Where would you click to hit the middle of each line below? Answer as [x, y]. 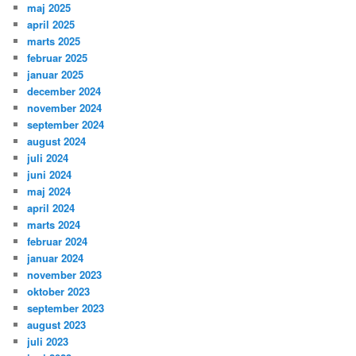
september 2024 [66, 125]
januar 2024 [56, 258]
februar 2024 [58, 242]
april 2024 [51, 208]
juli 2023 [48, 342]
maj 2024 [49, 192]
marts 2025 [54, 41]
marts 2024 [54, 225]
